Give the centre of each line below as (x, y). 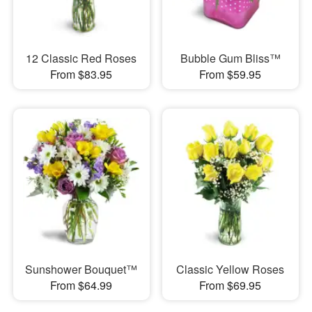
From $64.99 (81, 285)
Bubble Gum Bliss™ (230, 58)
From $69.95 (231, 285)
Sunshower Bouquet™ (81, 269)
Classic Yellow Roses (231, 269)
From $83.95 (81, 74)
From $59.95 (231, 74)
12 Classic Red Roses (81, 58)
